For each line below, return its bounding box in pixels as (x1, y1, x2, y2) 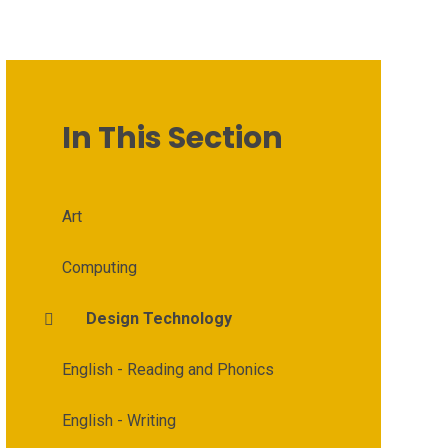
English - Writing (61, 411, 176, 430)
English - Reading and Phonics (61, 360, 274, 379)
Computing (61, 258, 137, 277)
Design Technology (85, 309, 232, 328)
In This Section (61, 117, 283, 159)
